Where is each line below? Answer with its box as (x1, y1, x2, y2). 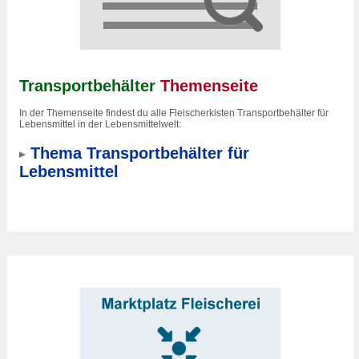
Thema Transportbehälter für (30, 144, 249, 162)
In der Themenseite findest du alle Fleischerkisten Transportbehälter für (19, 107, 329, 119)
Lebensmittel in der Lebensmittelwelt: (19, 119, 181, 130)
